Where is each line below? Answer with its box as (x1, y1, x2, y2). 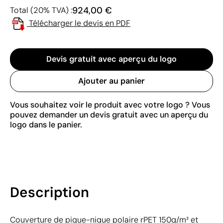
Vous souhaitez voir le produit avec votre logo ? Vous (10, 99, 210, 110)
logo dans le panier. (10, 119, 82, 130)
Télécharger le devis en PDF (29, 17, 130, 28)
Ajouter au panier (78, 75, 145, 86)
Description (10, 183, 89, 202)
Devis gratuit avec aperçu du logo (46, 53, 177, 64)
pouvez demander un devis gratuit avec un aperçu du (10, 109, 208, 120)
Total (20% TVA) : (10, 4, 72, 15)
